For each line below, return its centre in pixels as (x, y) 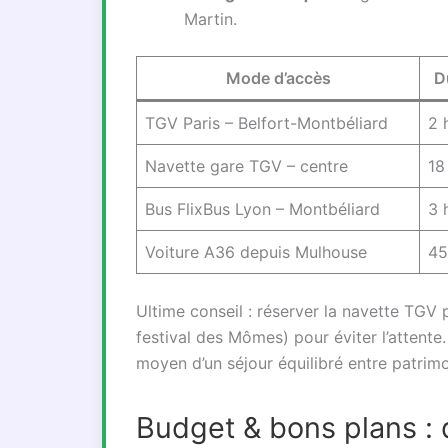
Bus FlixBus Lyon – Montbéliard (262, 209)
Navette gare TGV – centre (246, 166)
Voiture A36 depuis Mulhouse (256, 252)
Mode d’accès (278, 78)
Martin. (210, 19)
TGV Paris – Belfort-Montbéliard (266, 123)
